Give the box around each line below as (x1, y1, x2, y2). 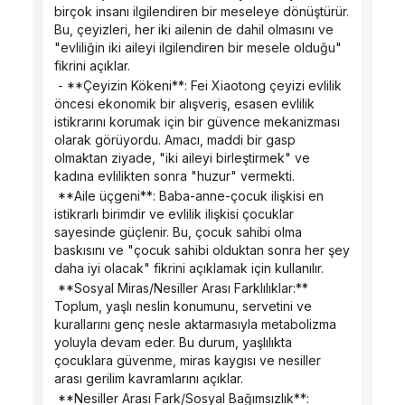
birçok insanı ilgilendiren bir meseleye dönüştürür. (54, 4, 349, 19)
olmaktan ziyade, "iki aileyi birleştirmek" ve (54, 150, 310, 165)
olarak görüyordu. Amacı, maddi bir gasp (54, 132, 296, 147)
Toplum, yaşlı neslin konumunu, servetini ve (54, 298, 312, 314)
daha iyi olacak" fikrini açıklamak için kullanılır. (54, 260, 324, 276)
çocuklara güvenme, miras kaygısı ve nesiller (54, 353, 321, 368)
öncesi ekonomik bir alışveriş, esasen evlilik (54, 96, 315, 111)
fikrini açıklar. (54, 58, 130, 73)
